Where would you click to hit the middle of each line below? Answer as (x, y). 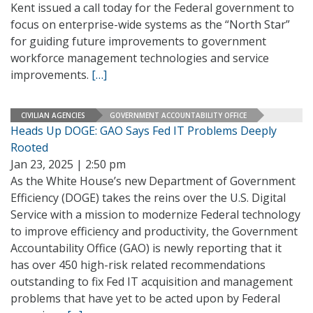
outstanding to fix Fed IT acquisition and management (152, 282)
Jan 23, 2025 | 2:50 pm (68, 164)
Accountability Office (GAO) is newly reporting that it (146, 248)
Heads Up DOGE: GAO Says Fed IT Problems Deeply (144, 131)
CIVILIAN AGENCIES (53, 115)
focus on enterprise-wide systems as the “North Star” (150, 24)
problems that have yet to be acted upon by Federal (145, 298)
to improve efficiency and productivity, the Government (154, 231)
